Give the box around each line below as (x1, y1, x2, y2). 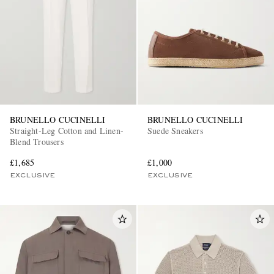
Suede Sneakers (147, 124, 203, 136)
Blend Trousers (10, 135, 64, 147)
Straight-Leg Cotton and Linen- (10, 124, 124, 136)
